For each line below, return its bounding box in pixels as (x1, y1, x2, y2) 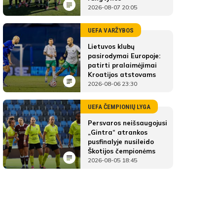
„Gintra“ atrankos (88, 128, 147, 136)
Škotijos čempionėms (88, 147, 155, 155)
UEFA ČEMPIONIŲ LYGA (88, 103, 150, 110)
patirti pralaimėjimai (88, 61, 157, 69)
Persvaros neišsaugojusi (88, 119, 167, 127)
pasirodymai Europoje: (88, 52, 160, 60)
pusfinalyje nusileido (88, 138, 154, 146)
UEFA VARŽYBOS (88, 27, 134, 34)
